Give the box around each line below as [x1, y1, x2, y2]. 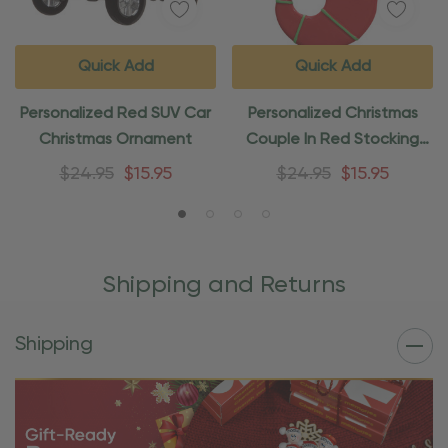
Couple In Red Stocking [246, 132, 419, 149]
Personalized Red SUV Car [20, 106, 211, 123]
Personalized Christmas [247, 106, 418, 123]
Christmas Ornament [39, 132, 192, 149]
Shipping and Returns [102, 273, 346, 298]
